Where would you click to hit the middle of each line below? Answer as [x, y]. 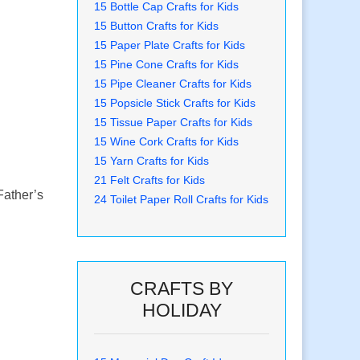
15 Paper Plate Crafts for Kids [170, 45]
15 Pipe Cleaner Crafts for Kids [173, 84]
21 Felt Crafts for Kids [149, 180]
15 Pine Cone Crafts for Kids [166, 65]
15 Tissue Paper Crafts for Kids [173, 123]
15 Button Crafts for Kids [156, 26]
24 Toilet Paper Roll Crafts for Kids [181, 200]
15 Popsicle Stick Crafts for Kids [175, 103]
